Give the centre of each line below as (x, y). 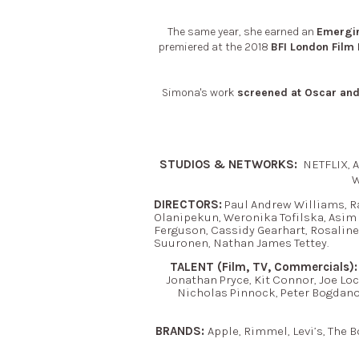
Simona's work (200, 92)
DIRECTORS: (188, 205)
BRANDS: (181, 331)
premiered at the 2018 (215, 46)
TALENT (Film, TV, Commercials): (263, 267)
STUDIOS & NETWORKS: (230, 164)
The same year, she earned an (242, 31)
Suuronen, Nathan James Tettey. (241, 243)
